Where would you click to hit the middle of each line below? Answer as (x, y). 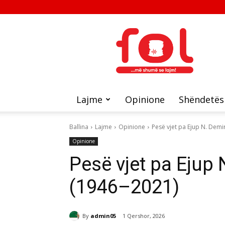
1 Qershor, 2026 (144, 216)
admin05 (103, 215)
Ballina (79, 127)
